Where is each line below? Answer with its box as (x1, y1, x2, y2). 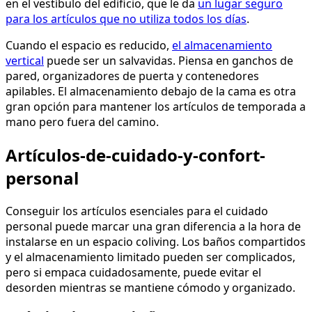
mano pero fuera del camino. (6, 114, 159, 130)
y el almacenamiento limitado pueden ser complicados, (6, 249, 295, 265)
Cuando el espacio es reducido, (6, 37, 172, 53)
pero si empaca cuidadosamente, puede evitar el (6, 264, 261, 280)
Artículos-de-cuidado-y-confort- (6, 143, 265, 166)
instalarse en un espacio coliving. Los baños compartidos (6, 233, 306, 249)
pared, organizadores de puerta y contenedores (6, 68, 259, 84)
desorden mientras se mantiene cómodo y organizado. (6, 279, 295, 295)
